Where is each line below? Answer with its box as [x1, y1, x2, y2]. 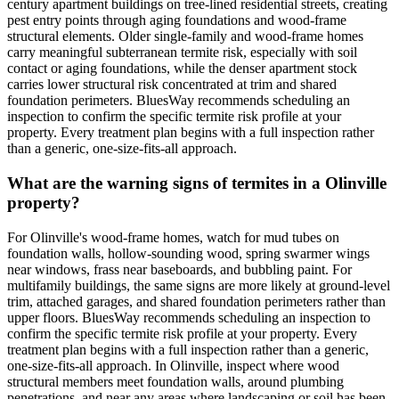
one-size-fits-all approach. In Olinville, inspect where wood [7, 357, 339, 373]
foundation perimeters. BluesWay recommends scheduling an [7, 93, 350, 109]
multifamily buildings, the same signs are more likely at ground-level [7, 277, 390, 293]
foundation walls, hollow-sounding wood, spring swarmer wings [7, 245, 370, 261]
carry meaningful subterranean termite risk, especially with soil [7, 45, 357, 61]
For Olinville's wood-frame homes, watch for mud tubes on [7, 229, 339, 245]
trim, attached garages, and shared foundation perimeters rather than [7, 293, 386, 309]
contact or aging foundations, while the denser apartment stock [7, 61, 357, 77]
